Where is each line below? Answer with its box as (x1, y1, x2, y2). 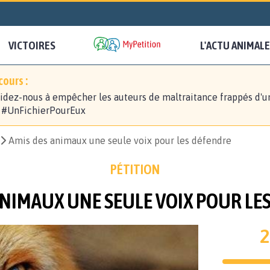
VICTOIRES (8, 39, 55, 52)
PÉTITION (110, 162, 160, 178)
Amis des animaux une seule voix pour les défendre (8, 135, 231, 146)
